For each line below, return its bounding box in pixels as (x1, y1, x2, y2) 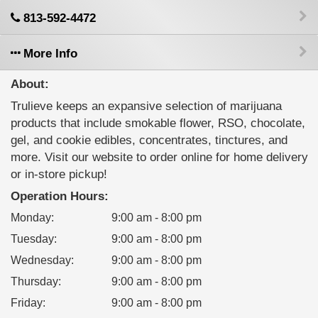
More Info (20, 47, 77, 60)
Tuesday (11, 233, 54, 245)
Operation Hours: (11, 190, 109, 203)
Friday (11, 297, 43, 309)
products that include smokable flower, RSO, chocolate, (11, 116, 305, 130)
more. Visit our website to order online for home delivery (11, 150, 308, 164)
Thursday (11, 275, 58, 287)
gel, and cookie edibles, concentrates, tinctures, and (11, 133, 287, 147)
